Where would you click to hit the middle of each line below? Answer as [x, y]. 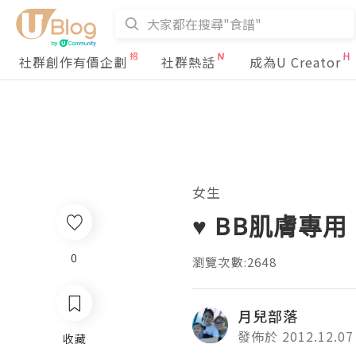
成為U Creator [295, 62]
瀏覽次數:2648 [234, 262]
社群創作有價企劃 [73, 62]
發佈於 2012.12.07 [296, 336]
